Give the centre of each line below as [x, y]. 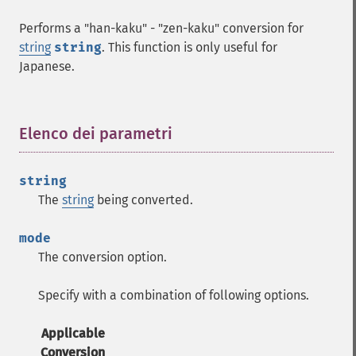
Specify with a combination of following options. [174, 295]
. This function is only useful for [190, 47]
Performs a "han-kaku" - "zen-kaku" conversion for [161, 28]
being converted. [143, 200]
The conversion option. [103, 257]
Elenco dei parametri [96, 133]
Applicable [73, 333]
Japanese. [47, 66]
